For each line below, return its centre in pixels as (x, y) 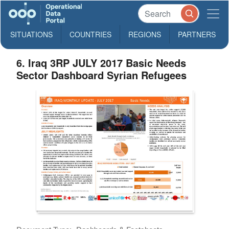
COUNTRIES (90, 34)
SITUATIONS (31, 34)
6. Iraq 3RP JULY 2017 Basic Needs (101, 63)
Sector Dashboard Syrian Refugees (102, 75)
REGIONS (145, 34)
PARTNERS (197, 34)
